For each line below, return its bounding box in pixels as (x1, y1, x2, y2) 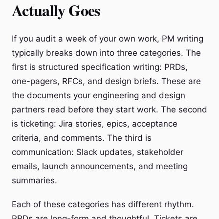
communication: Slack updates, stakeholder (12, 147, 183, 157)
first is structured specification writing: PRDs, (12, 62, 188, 72)
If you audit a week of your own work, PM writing (12, 34, 203, 44)
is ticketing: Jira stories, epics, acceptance (12, 119, 177, 129)
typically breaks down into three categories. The (12, 48, 201, 58)
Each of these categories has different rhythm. (12, 199, 194, 209)
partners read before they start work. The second (12, 105, 207, 114)
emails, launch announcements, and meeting (12, 161, 188, 171)
